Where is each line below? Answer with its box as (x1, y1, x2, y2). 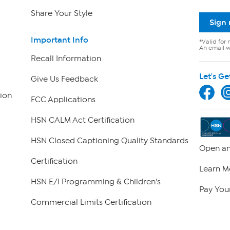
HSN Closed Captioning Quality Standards (30, 136, 188, 146)
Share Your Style (30, 8, 92, 18)
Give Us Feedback (30, 74, 98, 84)
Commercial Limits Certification (30, 198, 151, 207)
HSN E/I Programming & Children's (30, 177, 161, 187)
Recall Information (30, 54, 101, 64)
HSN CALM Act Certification (30, 116, 135, 125)
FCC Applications (30, 95, 95, 105)
